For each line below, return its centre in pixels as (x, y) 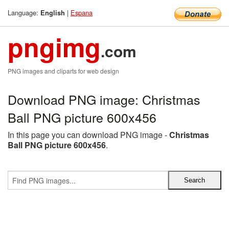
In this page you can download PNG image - (88, 135)
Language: (24, 13)
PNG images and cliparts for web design (63, 71)
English (53, 13)
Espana (82, 13)
